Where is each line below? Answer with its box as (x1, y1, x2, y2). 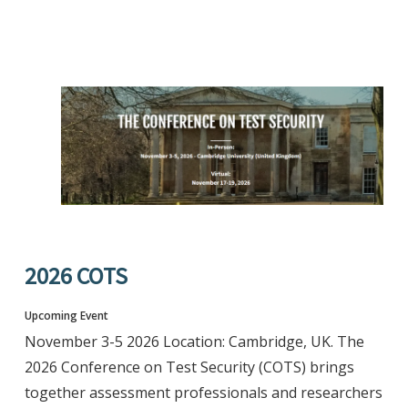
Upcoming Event (24, 307, 108, 323)
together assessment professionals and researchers (24, 382, 382, 403)
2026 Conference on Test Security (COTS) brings (24, 356, 354, 377)
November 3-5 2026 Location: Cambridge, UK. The (24, 331, 364, 352)
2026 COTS (24, 260, 127, 291)
